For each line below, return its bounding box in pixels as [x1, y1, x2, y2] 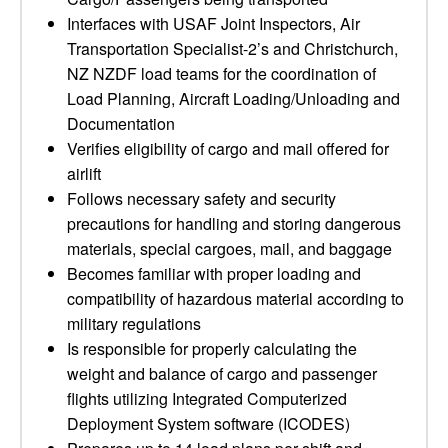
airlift [67, 162, 101, 185]
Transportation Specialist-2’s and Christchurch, [67, 37, 398, 60]
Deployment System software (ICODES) [67, 412, 350, 435]
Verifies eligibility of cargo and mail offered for [67, 137, 389, 160]
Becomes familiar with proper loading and [67, 262, 361, 285]
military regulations [67, 312, 201, 335]
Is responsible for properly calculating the [67, 337, 357, 360]
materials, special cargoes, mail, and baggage [67, 237, 392, 260]
